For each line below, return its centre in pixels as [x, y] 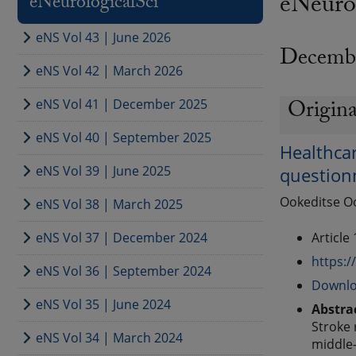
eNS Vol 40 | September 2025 [123, 137]
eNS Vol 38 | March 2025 [109, 204]
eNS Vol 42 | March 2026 [109, 71]
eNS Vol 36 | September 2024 [123, 271]
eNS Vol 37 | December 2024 [121, 238]
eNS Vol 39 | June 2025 [103, 171]
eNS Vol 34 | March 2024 [109, 338]
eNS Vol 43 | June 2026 [103, 37]
